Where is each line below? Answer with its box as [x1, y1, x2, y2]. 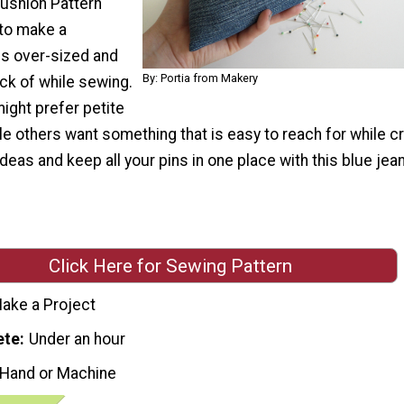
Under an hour [29, 329, 126, 348]
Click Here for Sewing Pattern [49, 254, 292, 277]
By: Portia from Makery [142, 71, 258, 86]
